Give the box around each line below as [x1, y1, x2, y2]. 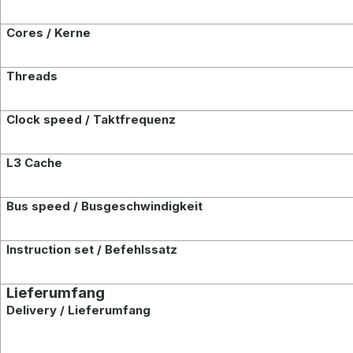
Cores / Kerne [6, 25, 91, 40]
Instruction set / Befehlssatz [6, 242, 178, 257]
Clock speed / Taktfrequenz [6, 112, 176, 127]
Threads [6, 69, 58, 84]
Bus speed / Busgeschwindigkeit [6, 199, 203, 214]
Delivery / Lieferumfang [6, 303, 151, 318]
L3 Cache [6, 155, 63, 170]
